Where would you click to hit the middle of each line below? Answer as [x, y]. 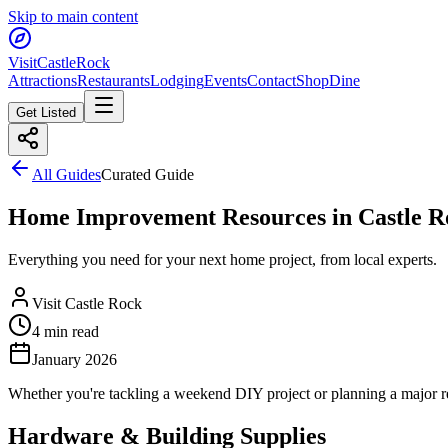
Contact [271, 80]
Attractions [42, 80]
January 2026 [74, 359]
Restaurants [113, 80]
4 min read [65, 331]
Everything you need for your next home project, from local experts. [222, 259]
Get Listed [46, 112]
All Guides [66, 174]
